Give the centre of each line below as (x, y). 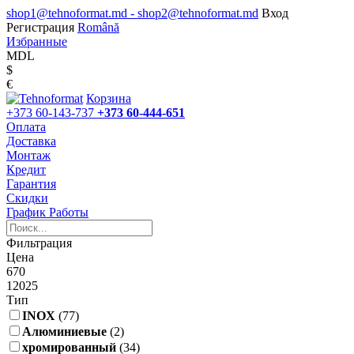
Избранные (37, 41)
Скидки (27, 198)
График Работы (47, 212)
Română (98, 27)
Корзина (109, 98)
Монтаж (28, 155)
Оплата (26, 127)
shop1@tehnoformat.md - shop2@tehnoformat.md (132, 13)
